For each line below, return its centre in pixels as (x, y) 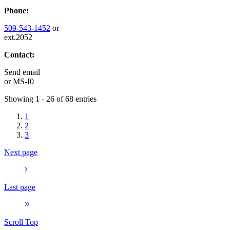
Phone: (16, 10)
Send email (22, 72)
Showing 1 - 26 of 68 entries (50, 99)
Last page (20, 187)
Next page (21, 152)
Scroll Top (21, 222)
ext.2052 (18, 37)
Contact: (19, 54)
